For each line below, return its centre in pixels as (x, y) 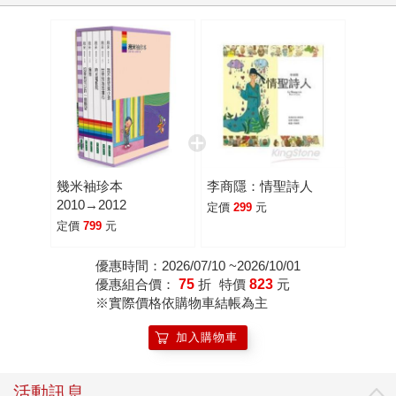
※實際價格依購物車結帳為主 (182, 302)
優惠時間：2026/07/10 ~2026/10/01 (198, 265)
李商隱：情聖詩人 (259, 186)
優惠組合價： (137, 284)
